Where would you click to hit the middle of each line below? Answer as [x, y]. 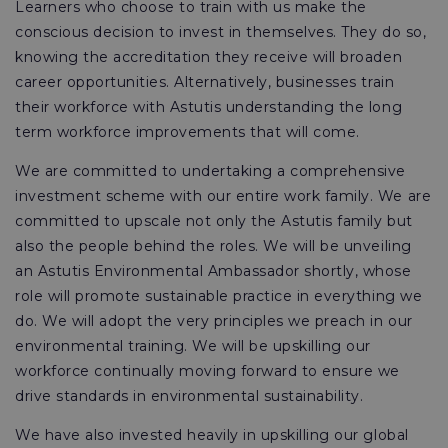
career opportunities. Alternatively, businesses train [205, 82]
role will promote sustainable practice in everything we [219, 296]
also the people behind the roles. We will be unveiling [213, 246]
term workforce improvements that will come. [190, 132]
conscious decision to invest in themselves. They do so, [221, 32]
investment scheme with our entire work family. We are [223, 196]
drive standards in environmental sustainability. [191, 396]
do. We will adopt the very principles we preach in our [214, 321]
